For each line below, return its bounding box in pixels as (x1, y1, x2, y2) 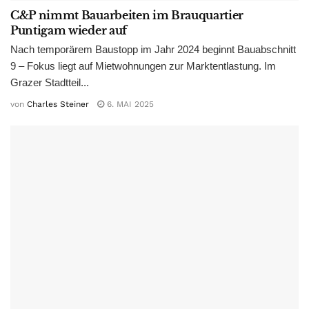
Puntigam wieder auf (10, 23, 127, 38)
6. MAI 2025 (104, 99, 154, 109)
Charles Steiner (27, 99, 89, 109)
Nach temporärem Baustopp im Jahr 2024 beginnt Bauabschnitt (10, 43, 296, 56)
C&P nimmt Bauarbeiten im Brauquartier (10, 8, 244, 23)
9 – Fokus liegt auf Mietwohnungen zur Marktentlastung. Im (10, 60, 276, 72)
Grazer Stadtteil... (10, 77, 89, 89)
